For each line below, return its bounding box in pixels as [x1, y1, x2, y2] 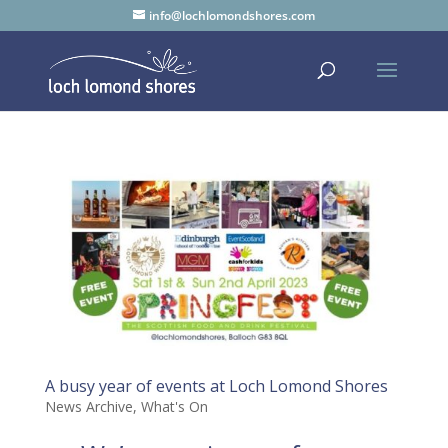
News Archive [44, 397, 133, 417]
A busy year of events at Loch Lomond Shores [44, 375, 388, 398]
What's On [140, 397, 208, 417]
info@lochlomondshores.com [148, 7, 315, 24]
